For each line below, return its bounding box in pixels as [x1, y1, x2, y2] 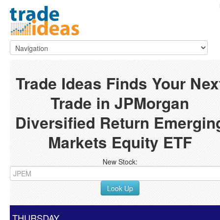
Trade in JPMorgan [51, 92, 189, 114]
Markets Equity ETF [48, 131, 192, 153]
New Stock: [102, 157, 137, 166]
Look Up [107, 183, 133, 193]
